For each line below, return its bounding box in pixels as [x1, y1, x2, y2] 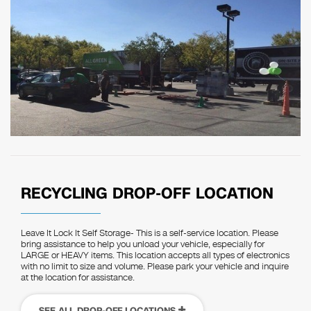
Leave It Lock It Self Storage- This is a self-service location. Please [21, 226, 278, 239]
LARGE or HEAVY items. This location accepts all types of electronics [21, 249, 289, 262]
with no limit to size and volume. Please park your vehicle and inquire [21, 260, 289, 273]
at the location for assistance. [21, 271, 135, 284]
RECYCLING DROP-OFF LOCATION [21, 182, 274, 204]
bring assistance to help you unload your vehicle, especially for [21, 237, 264, 251]
